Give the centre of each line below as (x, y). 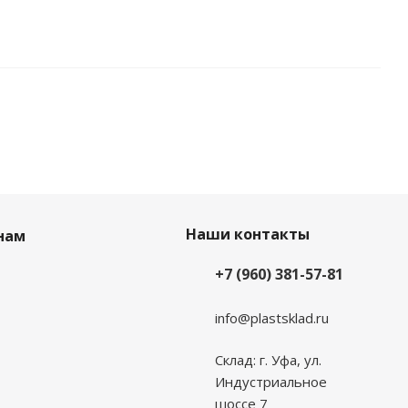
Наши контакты (247, 235)
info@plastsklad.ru (271, 318)
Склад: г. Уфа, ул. (268, 360)
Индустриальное (270, 382)
